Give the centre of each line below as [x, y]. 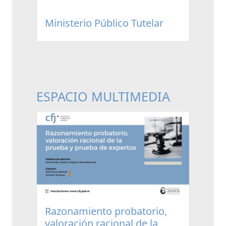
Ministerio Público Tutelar [104, 23]
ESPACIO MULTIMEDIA [103, 96]
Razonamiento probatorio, [106, 211]
